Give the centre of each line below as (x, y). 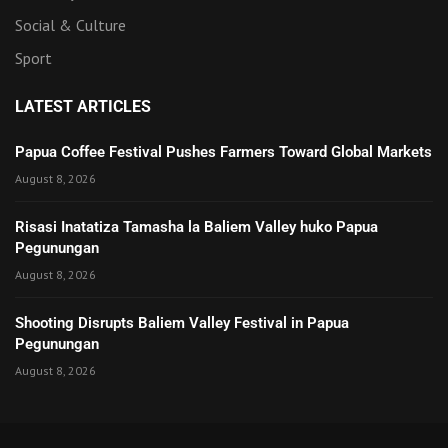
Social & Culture (70, 24)
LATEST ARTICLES (83, 106)
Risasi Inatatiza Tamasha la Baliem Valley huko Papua (196, 226)
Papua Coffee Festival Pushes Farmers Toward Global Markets (223, 151)
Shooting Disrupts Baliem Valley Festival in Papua (182, 322)
